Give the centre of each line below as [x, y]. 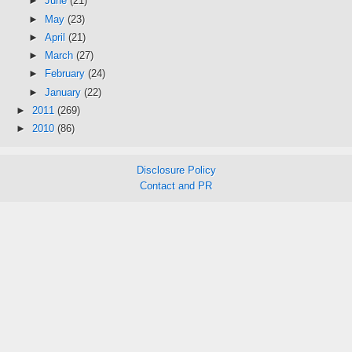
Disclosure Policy [176, 170]
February [66, 74]
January [64, 92]
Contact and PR [176, 186]
